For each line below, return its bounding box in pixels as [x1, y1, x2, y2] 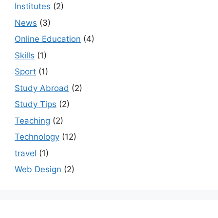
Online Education [15, 34, 81, 44]
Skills [15, 50, 35, 60]
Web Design [15, 164, 61, 175]
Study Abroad [15, 83, 69, 93]
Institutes [15, 1, 51, 12]
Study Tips [15, 99, 56, 109]
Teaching [15, 115, 50, 126]
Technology [15, 132, 59, 142]
